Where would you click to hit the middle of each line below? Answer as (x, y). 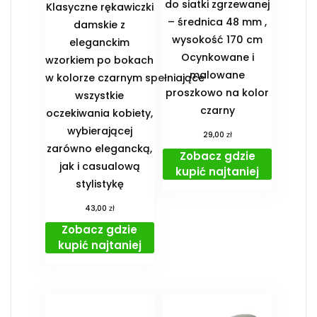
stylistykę (99, 184)
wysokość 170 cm (218, 40)
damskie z (100, 25)
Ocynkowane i (217, 58)
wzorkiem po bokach (100, 60)
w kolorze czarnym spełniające (125, 78)
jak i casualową (99, 167)
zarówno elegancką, (100, 149)
